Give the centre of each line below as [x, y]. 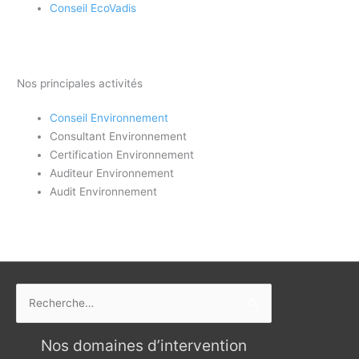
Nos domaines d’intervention [144, 346]
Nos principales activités [80, 83]
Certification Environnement [122, 154]
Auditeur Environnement [112, 173]
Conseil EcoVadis [93, 8]
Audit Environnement [104, 191]
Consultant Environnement [119, 136]
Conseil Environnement [109, 117]
